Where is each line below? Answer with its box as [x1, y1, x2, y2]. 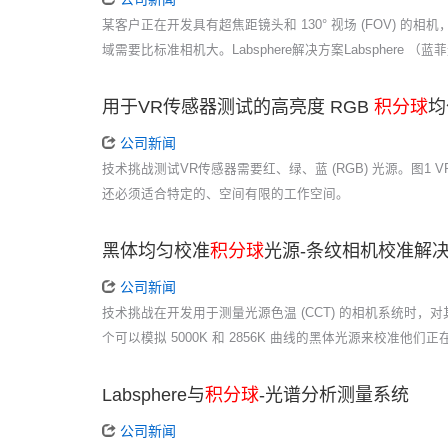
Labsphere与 [102, 384, 205, 405]
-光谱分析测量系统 [259, 384, 409, 405]
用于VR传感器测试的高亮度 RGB [102, 96, 374, 117]
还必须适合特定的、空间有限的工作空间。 [102, 186, 349, 201]
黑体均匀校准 [102, 240, 210, 261]
